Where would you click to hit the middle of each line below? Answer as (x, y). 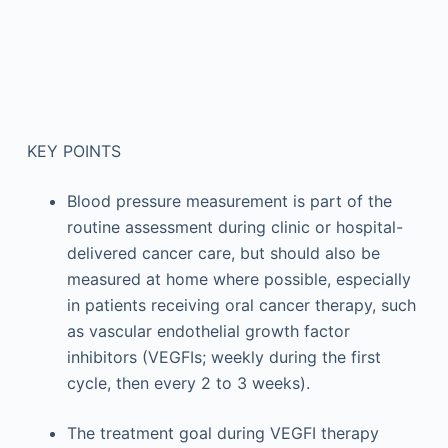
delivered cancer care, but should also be (223, 253)
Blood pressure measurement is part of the (229, 201)
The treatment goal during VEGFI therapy (222, 433)
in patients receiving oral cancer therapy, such (241, 305)
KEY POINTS (73, 151)
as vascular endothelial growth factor (208, 331)
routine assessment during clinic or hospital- (234, 227)
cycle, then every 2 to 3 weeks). (188, 383)
